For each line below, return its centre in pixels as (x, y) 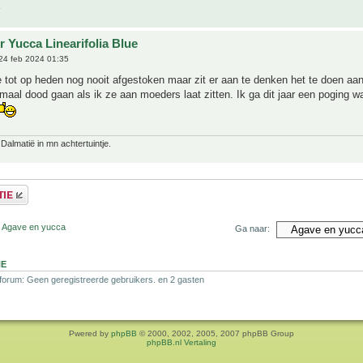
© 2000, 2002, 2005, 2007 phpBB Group (216, 333)
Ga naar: (252, 228)
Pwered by (90, 333)
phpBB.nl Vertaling (181, 342)
